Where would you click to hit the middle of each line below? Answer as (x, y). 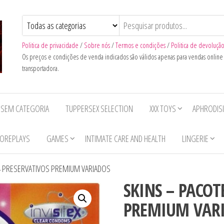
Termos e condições (140, 45)
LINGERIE (195, 138)
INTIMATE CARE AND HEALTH (125, 138)
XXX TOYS (163, 108)
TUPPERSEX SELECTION (99, 108)
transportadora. (40, 68)
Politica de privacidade (50, 45)
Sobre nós (97, 45)
